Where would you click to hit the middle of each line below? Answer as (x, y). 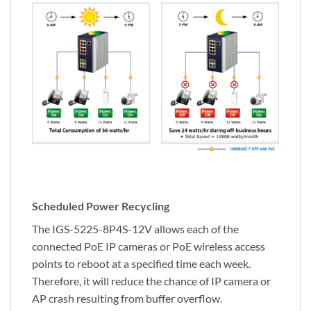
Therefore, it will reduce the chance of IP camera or (151, 281)
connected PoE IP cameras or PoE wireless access (149, 246)
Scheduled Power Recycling (101, 206)
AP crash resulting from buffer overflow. (127, 299)
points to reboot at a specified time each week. (141, 264)
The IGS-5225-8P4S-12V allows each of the (135, 229)
